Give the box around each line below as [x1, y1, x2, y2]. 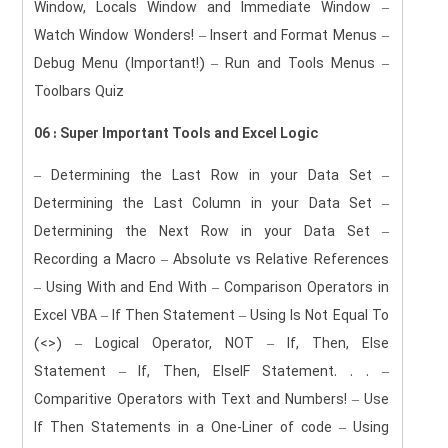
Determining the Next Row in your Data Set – [33, 221, 389, 243]
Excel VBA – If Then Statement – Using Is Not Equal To [33, 305, 389, 327]
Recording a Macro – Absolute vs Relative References [33, 249, 389, 271]
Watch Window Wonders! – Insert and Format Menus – [33, 25, 389, 47]
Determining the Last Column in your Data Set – [33, 193, 389, 215]
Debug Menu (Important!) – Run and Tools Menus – [33, 53, 389, 75]
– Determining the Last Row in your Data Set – [33, 165, 389, 187]
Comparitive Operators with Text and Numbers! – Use [33, 389, 389, 411]
